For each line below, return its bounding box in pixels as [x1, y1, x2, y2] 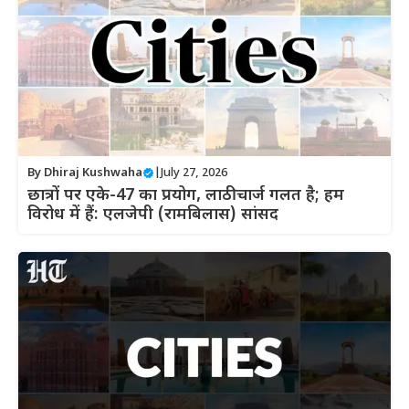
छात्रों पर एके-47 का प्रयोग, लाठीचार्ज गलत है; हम [27, 185, 344, 207]
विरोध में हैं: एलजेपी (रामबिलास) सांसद [27, 204, 278, 226]
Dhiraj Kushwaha [44, 165, 142, 182]
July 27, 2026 [161, 165, 227, 182]
